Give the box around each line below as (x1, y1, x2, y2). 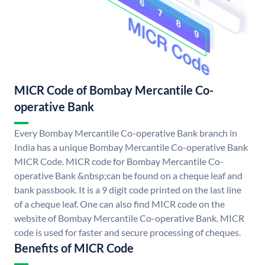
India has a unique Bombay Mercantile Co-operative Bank (14, 141, 248, 153)
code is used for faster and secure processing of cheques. (14, 227, 241, 238)
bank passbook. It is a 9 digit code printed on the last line (14, 184, 241, 196)
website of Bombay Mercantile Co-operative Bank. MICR (14, 212, 244, 224)
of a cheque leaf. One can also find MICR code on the (14, 198, 225, 210)
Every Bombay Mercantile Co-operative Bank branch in (14, 127, 237, 139)
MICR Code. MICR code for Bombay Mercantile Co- (14, 156, 224, 167)
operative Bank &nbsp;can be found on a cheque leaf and (14, 170, 243, 182)
